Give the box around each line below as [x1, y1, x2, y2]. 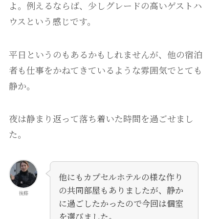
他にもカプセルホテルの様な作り [58, 171, 183, 183]
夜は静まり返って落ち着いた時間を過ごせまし [8, 112, 194, 125]
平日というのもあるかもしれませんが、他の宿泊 [8, 47, 202, 61]
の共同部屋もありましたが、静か [58, 184, 183, 197]
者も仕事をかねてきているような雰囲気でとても [8, 63, 202, 76]
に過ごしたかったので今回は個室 [58, 197, 183, 210]
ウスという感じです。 [8, 14, 96, 27]
